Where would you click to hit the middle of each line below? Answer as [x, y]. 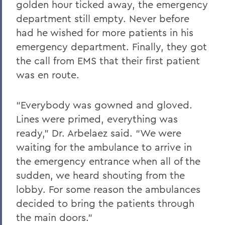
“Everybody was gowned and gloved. [104, 104]
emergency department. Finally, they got [111, 46]
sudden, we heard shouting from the [100, 175]
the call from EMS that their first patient [108, 60]
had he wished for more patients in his [105, 32]
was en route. [48, 74]
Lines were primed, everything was [97, 119]
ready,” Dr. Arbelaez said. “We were [99, 133]
